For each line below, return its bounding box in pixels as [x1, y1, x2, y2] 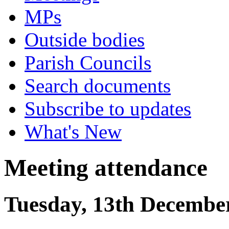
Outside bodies [25, 29, 145, 51]
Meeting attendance [4, 154, 208, 181]
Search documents [25, 75, 171, 97]
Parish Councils [25, 52, 151, 74]
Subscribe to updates [25, 98, 191, 120]
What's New [25, 121, 122, 143]
